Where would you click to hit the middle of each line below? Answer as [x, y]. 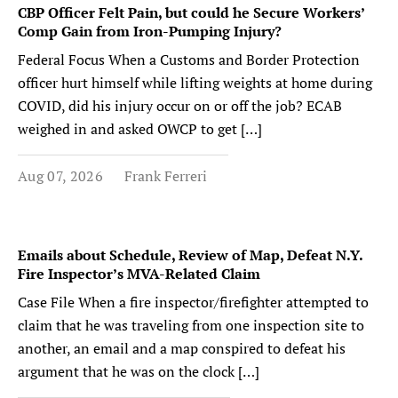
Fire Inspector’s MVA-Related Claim [139, 274]
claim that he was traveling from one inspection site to [191, 325]
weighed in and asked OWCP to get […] [140, 129]
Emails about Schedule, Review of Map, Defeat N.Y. [190, 255]
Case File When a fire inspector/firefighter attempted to [193, 302]
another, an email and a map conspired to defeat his [182, 348]
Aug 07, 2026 [60, 176]
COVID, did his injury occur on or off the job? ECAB [180, 106]
